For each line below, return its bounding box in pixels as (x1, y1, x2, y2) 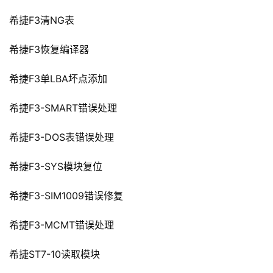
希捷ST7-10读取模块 (9, 248, 100, 261)
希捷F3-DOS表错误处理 (9, 131, 114, 144)
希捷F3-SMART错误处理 (9, 102, 117, 115)
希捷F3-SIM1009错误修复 (9, 190, 123, 202)
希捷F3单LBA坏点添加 (9, 73, 107, 85)
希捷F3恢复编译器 (9, 43, 89, 56)
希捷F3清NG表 (9, 14, 74, 27)
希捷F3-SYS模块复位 (9, 160, 102, 173)
